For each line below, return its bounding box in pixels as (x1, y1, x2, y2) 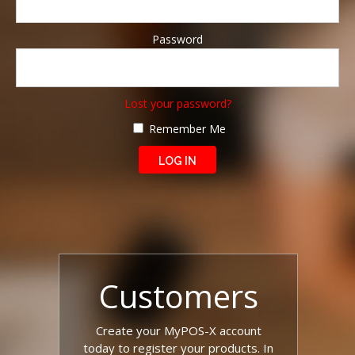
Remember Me (145, 121, 226, 136)
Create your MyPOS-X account (95, 323, 261, 338)
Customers (98, 274, 258, 318)
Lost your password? (124, 96, 231, 111)
